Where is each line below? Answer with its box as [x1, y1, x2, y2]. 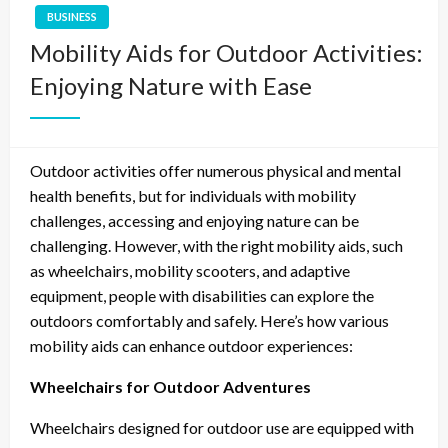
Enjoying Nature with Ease [30, 71, 312, 101]
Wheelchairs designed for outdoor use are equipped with [30, 418, 414, 438]
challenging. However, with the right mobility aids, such [30, 236, 403, 256]
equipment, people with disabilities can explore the [30, 286, 374, 306]
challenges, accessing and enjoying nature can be [30, 211, 359, 231]
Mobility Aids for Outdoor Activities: [30, 38, 423, 68]
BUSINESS [47, 10, 97, 24]
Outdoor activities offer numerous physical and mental [30, 161, 401, 181]
